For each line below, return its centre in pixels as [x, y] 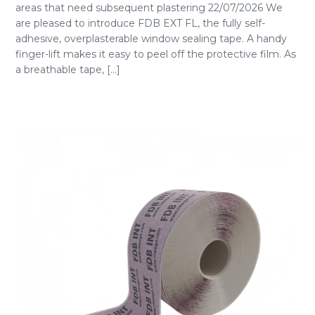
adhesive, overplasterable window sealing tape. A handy [151, 39]
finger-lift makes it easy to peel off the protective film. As [156, 54]
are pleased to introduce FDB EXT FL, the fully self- [140, 23]
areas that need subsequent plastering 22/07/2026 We [149, 8]
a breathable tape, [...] [68, 70]
